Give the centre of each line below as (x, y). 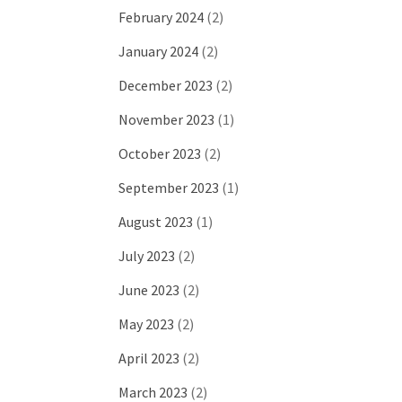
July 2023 (146, 256)
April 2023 (149, 358)
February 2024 (161, 17)
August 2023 (155, 222)
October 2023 (159, 153)
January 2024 (158, 51)
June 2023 (149, 290)
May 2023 (146, 324)
